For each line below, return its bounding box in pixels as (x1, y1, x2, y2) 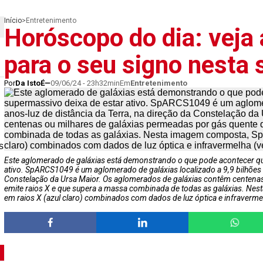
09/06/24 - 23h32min (50, 79, 120, 87)
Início (4, 16, 22, 25)
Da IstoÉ (15, 79, 45, 87)
